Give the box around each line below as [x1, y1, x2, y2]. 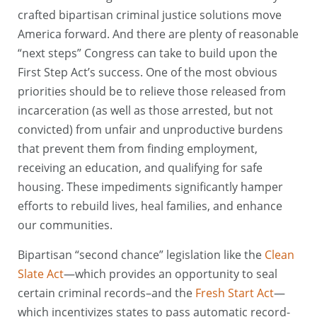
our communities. [18, 217, 113, 234]
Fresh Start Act [195, 284, 274, 301]
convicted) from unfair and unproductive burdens [18, 122, 283, 138]
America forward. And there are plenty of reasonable [18, 26, 299, 42]
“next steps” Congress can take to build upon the [18, 45, 277, 62]
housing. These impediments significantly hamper [18, 179, 283, 195]
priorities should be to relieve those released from [18, 83, 286, 100]
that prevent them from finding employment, [18, 141, 258, 157]
